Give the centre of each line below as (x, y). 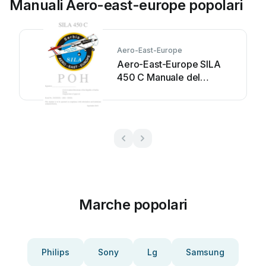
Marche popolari (133, 205)
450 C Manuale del (159, 77)
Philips (56, 252)
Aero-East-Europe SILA (169, 64)
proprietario (143, 90)
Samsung (205, 252)
